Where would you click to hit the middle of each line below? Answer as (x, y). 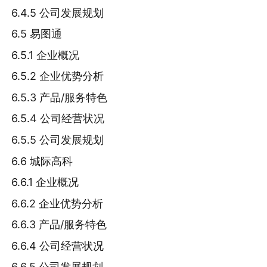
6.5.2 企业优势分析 (58, 76)
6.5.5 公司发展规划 (58, 139)
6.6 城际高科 (42, 161)
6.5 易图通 (37, 34)
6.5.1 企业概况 (46, 55)
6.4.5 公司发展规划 (58, 13)
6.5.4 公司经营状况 (58, 119)
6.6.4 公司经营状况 (58, 246)
